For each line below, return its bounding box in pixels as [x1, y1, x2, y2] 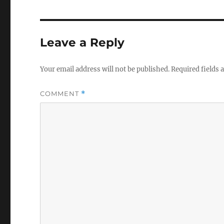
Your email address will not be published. [40, 65, 170, 73]
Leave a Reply [40, 35, 125, 49]
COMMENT [40, 89, 81, 97]
